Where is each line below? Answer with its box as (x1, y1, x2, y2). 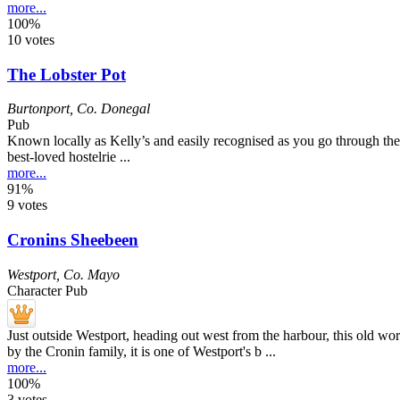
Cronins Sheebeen (7, 230, 138, 250)
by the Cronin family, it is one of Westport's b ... (7, 343, 276, 359)
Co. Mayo (63, 266, 120, 282)
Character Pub (7, 282, 87, 298)
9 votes (7, 197, 47, 213)
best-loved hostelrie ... (7, 149, 130, 165)
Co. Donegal (77, 101, 150, 117)
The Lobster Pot (7, 64, 126, 84)
